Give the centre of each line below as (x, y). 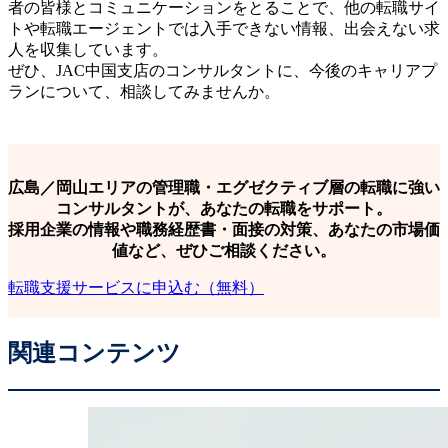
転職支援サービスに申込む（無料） (136, 288)
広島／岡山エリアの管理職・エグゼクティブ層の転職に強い (224, 188)
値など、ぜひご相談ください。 (224, 251)
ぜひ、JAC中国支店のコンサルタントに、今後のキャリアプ (222, 71)
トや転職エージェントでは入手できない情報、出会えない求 (224, 29)
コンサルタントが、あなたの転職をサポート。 (224, 209)
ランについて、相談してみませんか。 (144, 92)
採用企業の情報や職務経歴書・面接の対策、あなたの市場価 (224, 230)
